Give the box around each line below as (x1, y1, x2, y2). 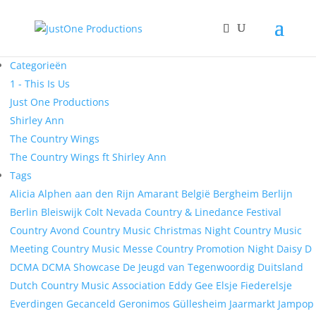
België (181, 187, 213, 200)
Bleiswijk (41, 205, 85, 219)
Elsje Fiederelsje (216, 279, 292, 292)
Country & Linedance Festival (145, 205, 281, 219)
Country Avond (10, 224, 83, 237)
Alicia (10, 187, 38, 200)
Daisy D (276, 242, 312, 255)
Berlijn (262, 187, 293, 200)
